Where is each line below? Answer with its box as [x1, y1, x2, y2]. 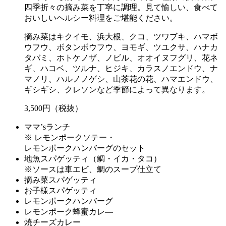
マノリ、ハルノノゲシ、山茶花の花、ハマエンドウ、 [24, 75, 218, 84]
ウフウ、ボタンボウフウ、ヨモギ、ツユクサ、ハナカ [24, 43, 218, 52]
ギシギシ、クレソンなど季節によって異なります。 [24, 85, 210, 94]
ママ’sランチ [24, 123, 70, 132]
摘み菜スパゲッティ [24, 176, 97, 185]
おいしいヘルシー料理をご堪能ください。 [24, 14, 178, 23]
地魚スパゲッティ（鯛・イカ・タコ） [24, 154, 161, 163]
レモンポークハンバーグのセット [24, 144, 145, 153]
